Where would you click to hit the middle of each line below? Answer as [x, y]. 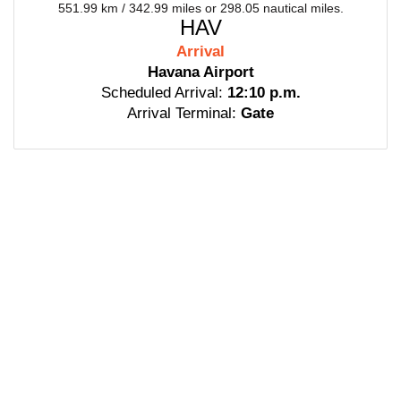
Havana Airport [200, 73]
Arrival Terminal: [182, 114]
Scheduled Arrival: [162, 93]
